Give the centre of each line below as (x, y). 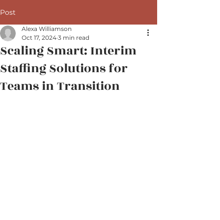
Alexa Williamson (47, 29)
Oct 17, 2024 (39, 38)
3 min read (74, 38)
